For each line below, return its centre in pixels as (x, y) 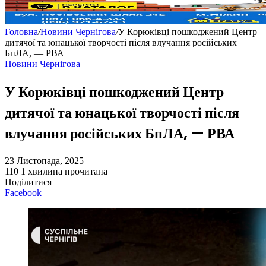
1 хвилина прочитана (64, 172)
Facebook (23, 193)
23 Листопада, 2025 (44, 161)
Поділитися (28, 182)
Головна (21, 32)
